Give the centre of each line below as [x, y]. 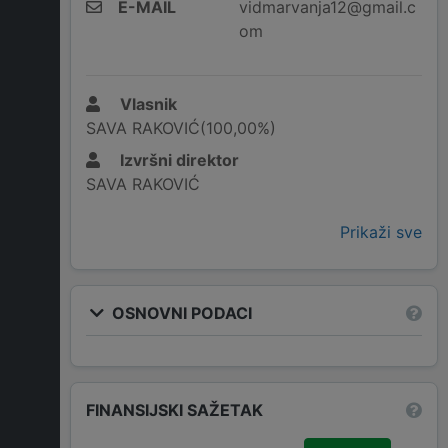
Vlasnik [146, 104]
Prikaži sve [381, 232]
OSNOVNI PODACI [180, 312]
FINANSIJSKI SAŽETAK [174, 409]
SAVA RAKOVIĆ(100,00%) [181, 128]
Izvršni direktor [177, 160]
